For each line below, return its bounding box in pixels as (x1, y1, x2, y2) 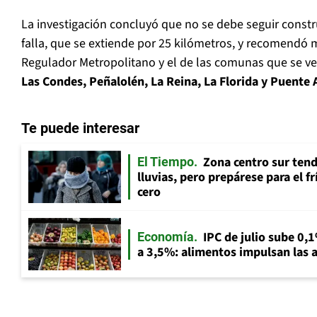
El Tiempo (137, 154, 194, 170)
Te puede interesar (21, 120, 139, 137)
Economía (137, 229, 194, 244)
